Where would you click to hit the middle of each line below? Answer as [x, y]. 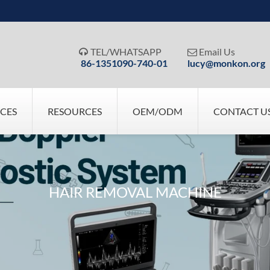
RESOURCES [75, 111]
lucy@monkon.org [226, 63]
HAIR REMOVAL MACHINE [135, 192]
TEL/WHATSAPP [126, 52]
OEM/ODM [158, 111]
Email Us [217, 52]
